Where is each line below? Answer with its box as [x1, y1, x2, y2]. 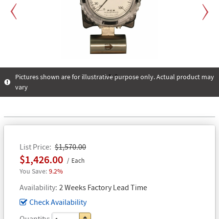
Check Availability [29, 197, 87, 207]
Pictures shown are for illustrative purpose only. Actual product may [15, 72, 214, 81]
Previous [13, 64, 33, 71]
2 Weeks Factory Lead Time [59, 182, 147, 192]
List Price [20, 141, 49, 152]
